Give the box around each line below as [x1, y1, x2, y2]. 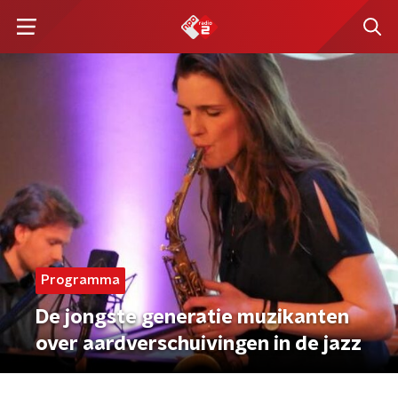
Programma [41, 274, 120, 287]
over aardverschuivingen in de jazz [36, 334, 362, 354]
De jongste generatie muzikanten [36, 307, 349, 327]
